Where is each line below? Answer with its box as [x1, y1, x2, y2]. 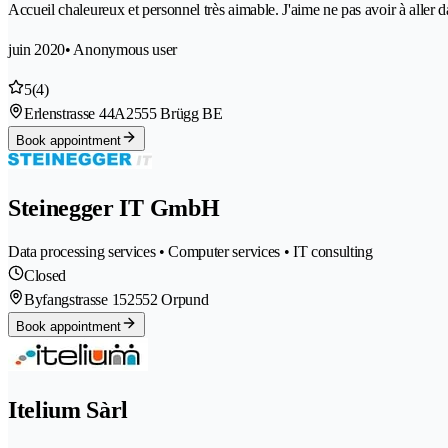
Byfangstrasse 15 [24, 291, 127, 309]
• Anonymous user [65, 41, 178, 59]
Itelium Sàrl [8, 396, 129, 423]
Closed [24, 267, 67, 285]
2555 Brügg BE [125, 105, 223, 123]
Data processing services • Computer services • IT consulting [8, 243, 373, 261]
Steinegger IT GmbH [8, 195, 220, 222]
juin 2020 [8, 41, 66, 59]
